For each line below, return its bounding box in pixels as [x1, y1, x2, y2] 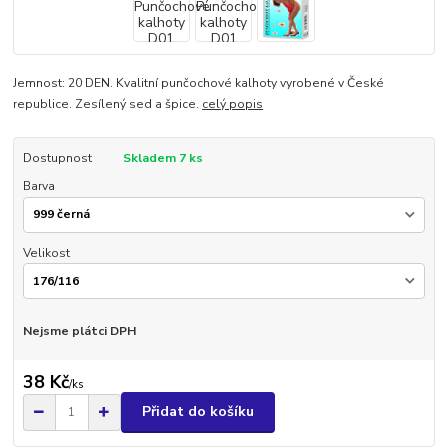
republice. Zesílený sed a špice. [13, 95, 203, 112]
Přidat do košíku [142, 402, 254, 422]
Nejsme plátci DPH [22, 323, 136, 340]
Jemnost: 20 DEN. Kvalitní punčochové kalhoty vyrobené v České [13, 74, 385, 91]
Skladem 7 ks [122, 149, 203, 166]
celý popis [202, 95, 264, 112]
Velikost [22, 244, 70, 261]
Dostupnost [22, 149, 92, 166]
